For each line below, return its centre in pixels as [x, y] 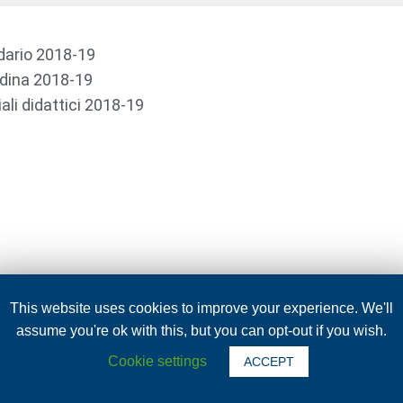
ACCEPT [269, 361]
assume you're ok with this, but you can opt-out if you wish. [201, 330]
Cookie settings [157, 361]
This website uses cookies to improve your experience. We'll [201, 308]
